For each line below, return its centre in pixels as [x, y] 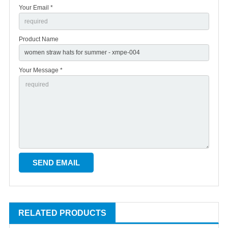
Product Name [39, 39]
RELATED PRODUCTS [62, 213]
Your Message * [41, 70]
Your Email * [36, 7]
